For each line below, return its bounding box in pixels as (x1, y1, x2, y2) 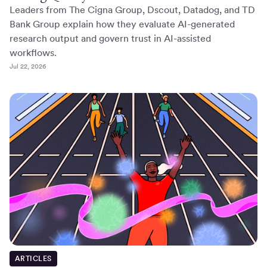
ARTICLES (14, 254, 52, 263)
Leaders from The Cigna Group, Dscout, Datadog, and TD (10, 4, 255, 16)
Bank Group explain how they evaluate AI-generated (10, 18, 235, 30)
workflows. (10, 47, 57, 59)
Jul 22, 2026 (10, 62, 46, 71)
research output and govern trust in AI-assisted (10, 33, 211, 45)
